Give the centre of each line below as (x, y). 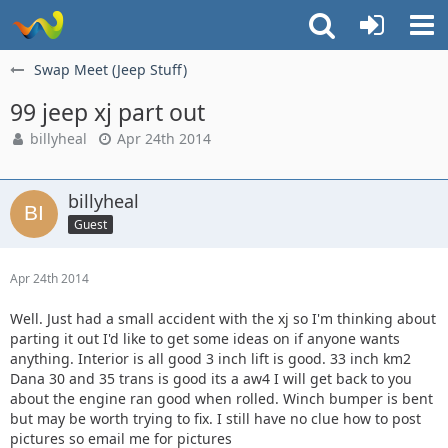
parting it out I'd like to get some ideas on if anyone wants (205, 338)
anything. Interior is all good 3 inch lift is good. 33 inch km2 (210, 358)
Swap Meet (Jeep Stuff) (110, 69)
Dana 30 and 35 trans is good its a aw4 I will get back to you (211, 378)
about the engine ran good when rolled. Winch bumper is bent (221, 398)
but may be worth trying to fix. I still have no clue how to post (215, 418)
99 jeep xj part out (107, 112)
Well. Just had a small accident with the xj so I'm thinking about (223, 318)
